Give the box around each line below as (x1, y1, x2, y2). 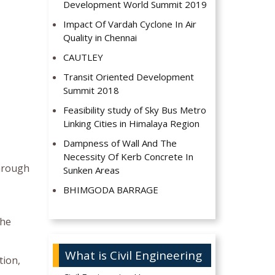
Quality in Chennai (63, 31, 137, 44)
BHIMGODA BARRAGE (63, 184, 159, 196)
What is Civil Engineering (64, 247, 202, 264)
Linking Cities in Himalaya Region (63, 117, 200, 130)
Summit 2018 (63, 84, 120, 97)
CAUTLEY (63, 51, 104, 64)
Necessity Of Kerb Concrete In (63, 150, 194, 163)
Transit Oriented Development (63, 71, 195, 83)
